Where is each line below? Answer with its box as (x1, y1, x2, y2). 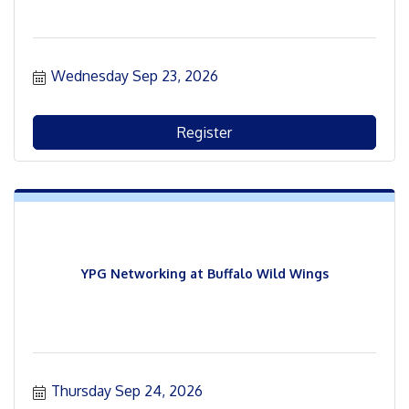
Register (177, 123, 232, 142)
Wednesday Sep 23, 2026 (51, 67, 218, 86)
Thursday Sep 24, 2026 (51, 382, 203, 401)
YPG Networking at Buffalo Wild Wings (80, 265, 329, 281)
